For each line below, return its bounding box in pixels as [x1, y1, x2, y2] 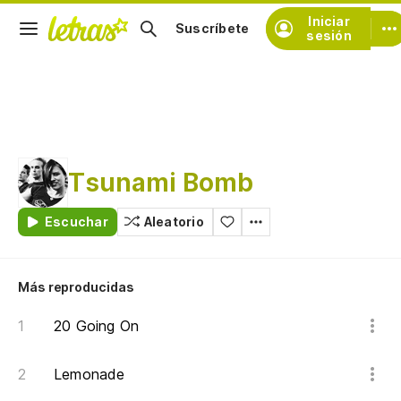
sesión [306, 28, 352, 43]
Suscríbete [175, 21, 250, 36]
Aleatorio [143, 214, 204, 229]
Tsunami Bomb [68, 167, 254, 198]
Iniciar [308, 13, 350, 29]
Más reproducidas [18, 279, 134, 294]
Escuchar [45, 214, 108, 229]
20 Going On [54, 317, 139, 335]
